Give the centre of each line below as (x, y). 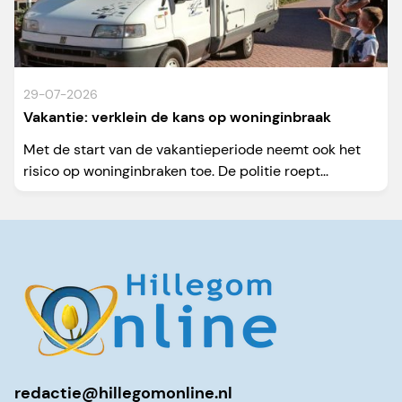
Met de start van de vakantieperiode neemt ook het (192, 150)
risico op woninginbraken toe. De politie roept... (176, 171)
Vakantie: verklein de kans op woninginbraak (177, 118)
